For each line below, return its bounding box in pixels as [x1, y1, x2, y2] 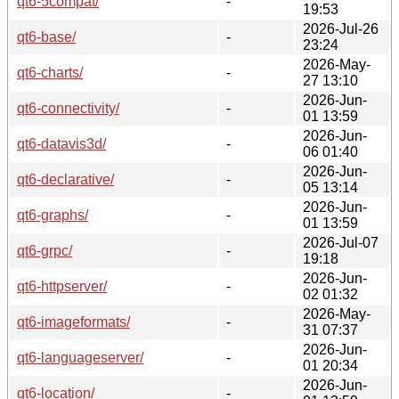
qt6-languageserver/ [17, 349, 143, 365]
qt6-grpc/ [17, 242, 72, 258]
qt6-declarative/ [17, 171, 114, 187]
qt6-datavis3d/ [17, 135, 106, 151]
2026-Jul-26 [303, 20, 379, 37]
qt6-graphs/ [17, 207, 88, 223]
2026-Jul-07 [303, 234, 379, 250]
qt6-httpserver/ [17, 278, 107, 294]
